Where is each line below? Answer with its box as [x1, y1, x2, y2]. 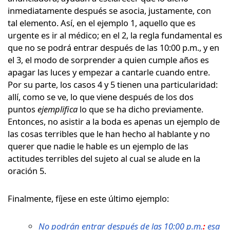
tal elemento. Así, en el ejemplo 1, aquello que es [8, 16, 196, 29]
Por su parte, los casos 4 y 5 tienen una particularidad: [8, 78, 218, 90]
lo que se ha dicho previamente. [80, 103, 203, 115]
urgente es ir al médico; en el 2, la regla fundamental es [8, 29, 222, 41]
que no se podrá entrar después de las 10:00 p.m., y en [8, 41, 219, 53]
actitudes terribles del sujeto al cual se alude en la [8, 152, 200, 164]
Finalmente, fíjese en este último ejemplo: [8, 192, 169, 204]
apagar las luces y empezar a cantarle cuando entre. [8, 66, 210, 78]
